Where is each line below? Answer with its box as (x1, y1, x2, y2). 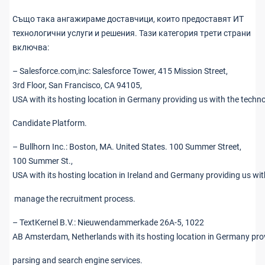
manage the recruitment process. (12, 194, 135, 203)
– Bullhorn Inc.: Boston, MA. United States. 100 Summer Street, (12, 142, 241, 151)
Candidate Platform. (12, 118, 87, 128)
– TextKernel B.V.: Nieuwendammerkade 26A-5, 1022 (12, 218, 204, 227)
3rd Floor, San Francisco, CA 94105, (12, 80, 142, 90)
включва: (12, 43, 49, 52)
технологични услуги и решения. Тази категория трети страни (12, 28, 251, 38)
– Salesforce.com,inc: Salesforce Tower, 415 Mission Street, (12, 66, 228, 76)
